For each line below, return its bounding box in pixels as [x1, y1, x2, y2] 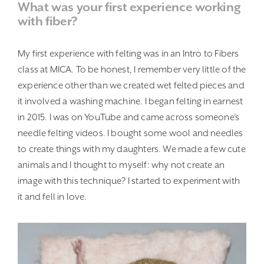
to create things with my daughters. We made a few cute [18, 144, 246, 155]
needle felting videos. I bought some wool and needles [18, 128, 243, 139]
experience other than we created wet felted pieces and [18, 80, 245, 91]
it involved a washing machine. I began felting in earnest [18, 96, 243, 107]
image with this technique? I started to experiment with [18, 176, 240, 187]
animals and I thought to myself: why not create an [18, 160, 225, 171]
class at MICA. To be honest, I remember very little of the [18, 64, 246, 75]
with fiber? [18, 14, 78, 29]
